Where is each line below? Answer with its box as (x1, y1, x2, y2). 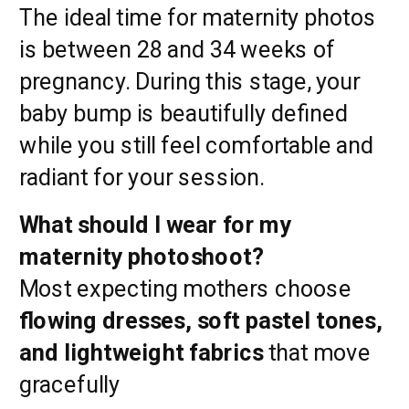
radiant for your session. (19, 163, 265, 191)
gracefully (19, 371, 121, 398)
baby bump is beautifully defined (19, 100, 348, 127)
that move (263, 339, 371, 366)
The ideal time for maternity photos (19, 4, 376, 31)
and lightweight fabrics (19, 339, 264, 366)
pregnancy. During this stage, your (19, 68, 361, 95)
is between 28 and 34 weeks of (19, 36, 335, 63)
